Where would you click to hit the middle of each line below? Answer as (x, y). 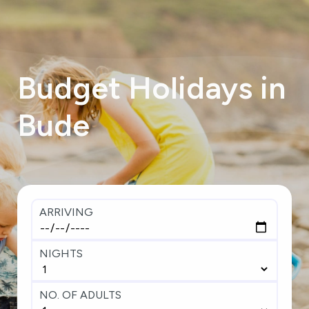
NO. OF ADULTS (80, 295)
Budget (69, 88)
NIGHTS (61, 253)
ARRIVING (66, 212)
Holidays (190, 88)
